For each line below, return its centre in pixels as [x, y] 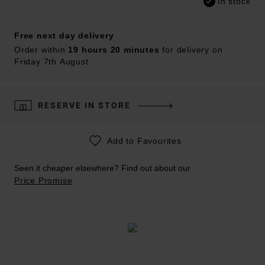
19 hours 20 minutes [114, 49]
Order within [41, 49]
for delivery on [191, 49]
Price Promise [43, 180]
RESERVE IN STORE [84, 105]
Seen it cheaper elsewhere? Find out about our [102, 168]
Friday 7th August [51, 61]
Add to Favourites [144, 140]
